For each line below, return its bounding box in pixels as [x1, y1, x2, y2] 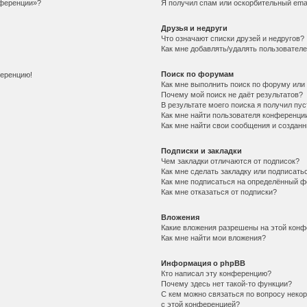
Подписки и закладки [161, 146, 243, 155]
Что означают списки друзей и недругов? [161, 34, 305, 42]
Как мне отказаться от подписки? [161, 187, 278, 196]
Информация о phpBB [161, 258, 246, 267]
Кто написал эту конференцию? [161, 269, 272, 278]
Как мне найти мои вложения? [161, 233, 267, 242]
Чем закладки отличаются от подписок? [161, 156, 300, 165]
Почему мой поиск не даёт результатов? [161, 90, 304, 99]
